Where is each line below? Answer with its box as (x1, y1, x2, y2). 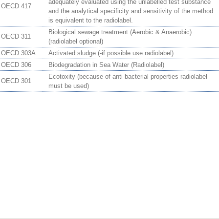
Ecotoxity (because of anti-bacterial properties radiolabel (48, 73, 207, 81)
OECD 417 (1, 2, 31, 10)
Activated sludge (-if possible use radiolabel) (48, 49, 174, 57)
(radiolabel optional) (48, 38, 103, 45)
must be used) (48, 82, 89, 90)
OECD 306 (1, 61, 31, 69)
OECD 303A (1, 49, 36, 57)
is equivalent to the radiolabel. (48, 17, 133, 24)
